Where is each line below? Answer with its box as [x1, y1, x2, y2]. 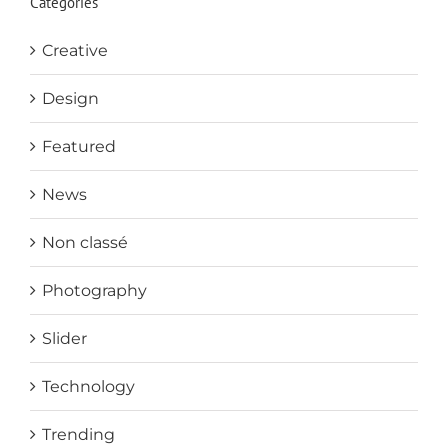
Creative [42, 40, 108, 60]
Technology [42, 376, 135, 396]
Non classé [42, 232, 128, 252]
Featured [42, 136, 116, 156]
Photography [42, 280, 147, 300]
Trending [42, 424, 115, 444]
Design [42, 88, 99, 108]
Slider [42, 328, 87, 348]
